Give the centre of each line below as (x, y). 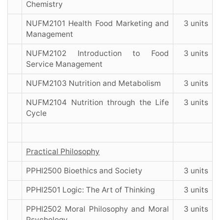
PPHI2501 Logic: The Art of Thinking (90, 190)
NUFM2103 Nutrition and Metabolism (93, 83)
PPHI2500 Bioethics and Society (84, 171)
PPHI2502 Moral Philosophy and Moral (97, 209)
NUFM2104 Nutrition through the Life (97, 103)
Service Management (64, 64)
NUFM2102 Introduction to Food (97, 54)
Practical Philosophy (63, 152)
